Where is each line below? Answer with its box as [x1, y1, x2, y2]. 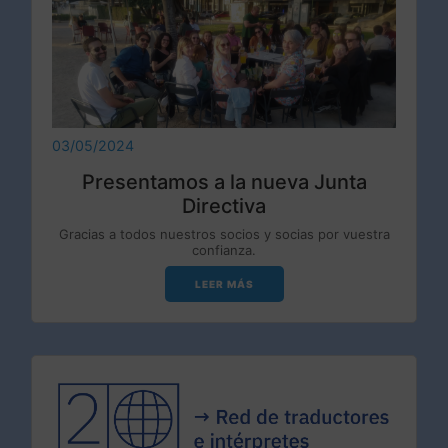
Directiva [182, 193, 266, 218]
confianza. [192, 241, 256, 258]
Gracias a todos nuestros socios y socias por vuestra [58, 225, 390, 242]
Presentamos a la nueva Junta [81, 169, 367, 194]
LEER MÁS [194, 277, 254, 290]
